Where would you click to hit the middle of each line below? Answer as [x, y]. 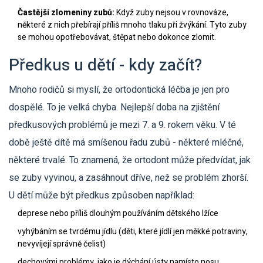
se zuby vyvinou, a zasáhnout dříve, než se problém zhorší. [129, 178]
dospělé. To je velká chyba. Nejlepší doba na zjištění [114, 107]
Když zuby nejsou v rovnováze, [171, 13]
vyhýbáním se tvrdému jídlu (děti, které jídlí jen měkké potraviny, [133, 232]
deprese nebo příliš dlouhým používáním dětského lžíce [118, 213]
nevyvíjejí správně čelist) [62, 244]
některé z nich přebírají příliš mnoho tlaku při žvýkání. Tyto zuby [132, 25]
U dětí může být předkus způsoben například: [102, 195]
